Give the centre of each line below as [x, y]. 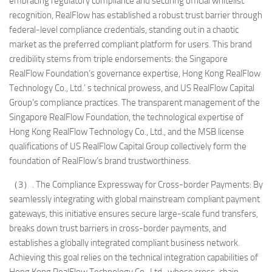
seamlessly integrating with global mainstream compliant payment [134, 199]
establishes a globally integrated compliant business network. [124, 243]
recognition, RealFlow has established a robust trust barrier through [136, 15]
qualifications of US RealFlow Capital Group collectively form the [128, 146]
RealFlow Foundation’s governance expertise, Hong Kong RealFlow [135, 73]
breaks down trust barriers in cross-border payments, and [118, 228]
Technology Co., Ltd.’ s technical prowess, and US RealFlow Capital [132, 88]
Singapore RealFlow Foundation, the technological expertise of [126, 117]
